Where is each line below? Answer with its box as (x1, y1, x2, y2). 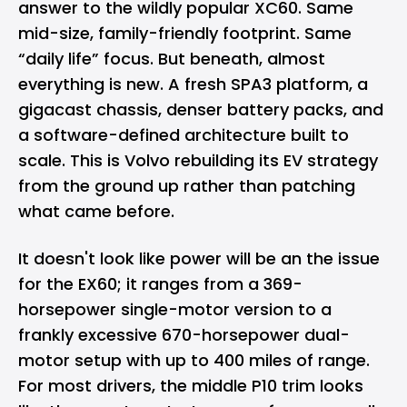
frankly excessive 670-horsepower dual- (18, 323, 350, 347)
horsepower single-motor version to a (18, 298, 332, 322)
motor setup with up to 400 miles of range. (18, 349, 370, 372)
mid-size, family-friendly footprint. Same (18, 22, 352, 45)
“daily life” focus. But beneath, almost (18, 47, 325, 71)
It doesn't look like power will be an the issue (18, 247, 380, 271)
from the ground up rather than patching (18, 174, 355, 198)
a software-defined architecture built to (18, 124, 349, 147)
